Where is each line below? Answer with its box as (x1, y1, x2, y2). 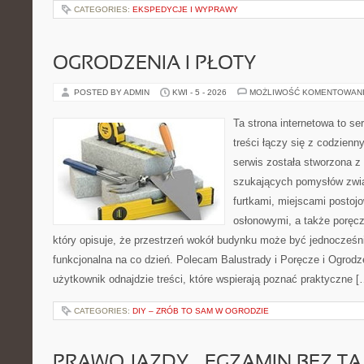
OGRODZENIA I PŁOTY (53, 55, 256, 73)
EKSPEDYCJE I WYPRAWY (132, 5, 238, 14)
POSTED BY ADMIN (74, 88, 152, 97)
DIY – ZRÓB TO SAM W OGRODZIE (132, 306, 269, 315)
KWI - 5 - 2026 (172, 88, 227, 97)
